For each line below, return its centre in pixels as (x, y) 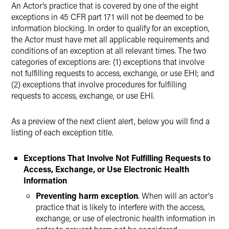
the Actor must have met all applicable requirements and (110, 39)
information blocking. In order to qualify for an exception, (110, 28)
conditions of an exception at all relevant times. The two (109, 50)
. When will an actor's (176, 196)
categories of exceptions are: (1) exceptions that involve (108, 62)
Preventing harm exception (87, 196)
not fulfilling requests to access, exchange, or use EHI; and (113, 73)
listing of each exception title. (62, 132)
